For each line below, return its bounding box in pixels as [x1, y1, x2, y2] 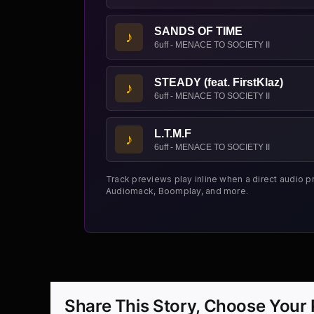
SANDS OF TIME [154, 25, 243, 38]
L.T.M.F [154, 128, 191, 140]
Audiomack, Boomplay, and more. [106, 186, 249, 197]
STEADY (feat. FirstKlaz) [154, 76, 283, 89]
